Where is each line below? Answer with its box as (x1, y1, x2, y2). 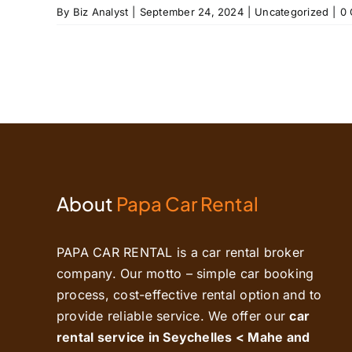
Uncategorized (255, 5, 329, 18)
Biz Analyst (72, 5, 129, 18)
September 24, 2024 (139, 5, 244, 18)
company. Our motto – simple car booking (56, 266, 314, 281)
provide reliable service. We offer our (56, 308, 290, 324)
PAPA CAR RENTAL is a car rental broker (56, 244, 305, 260)
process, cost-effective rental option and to (56, 287, 322, 302)
